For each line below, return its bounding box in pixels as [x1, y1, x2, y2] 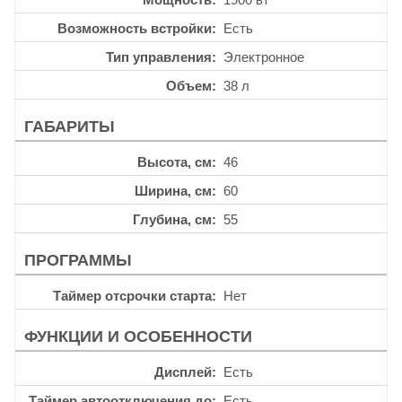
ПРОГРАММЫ [24, 250, 132, 269]
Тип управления [106, 48, 212, 65]
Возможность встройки [57, 20, 212, 36]
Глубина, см [133, 211, 212, 227]
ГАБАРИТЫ [24, 117, 115, 135]
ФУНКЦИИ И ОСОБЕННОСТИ [24, 327, 252, 345]
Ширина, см [135, 182, 212, 198]
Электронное [223, 48, 304, 65]
